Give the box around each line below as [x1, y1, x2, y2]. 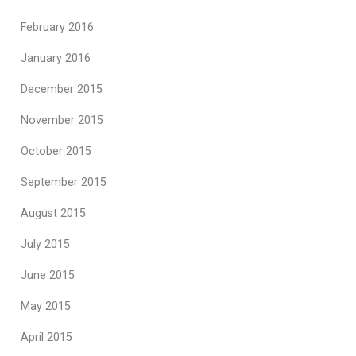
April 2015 [21, 331, 72, 344]
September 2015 [21, 176, 106, 189]
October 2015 [21, 145, 91, 158]
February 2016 [21, 21, 94, 34]
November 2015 [21, 114, 103, 127]
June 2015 [21, 269, 75, 282]
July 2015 [21, 238, 70, 251]
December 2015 [21, 83, 103, 96]
